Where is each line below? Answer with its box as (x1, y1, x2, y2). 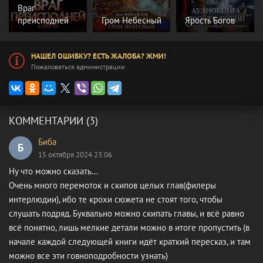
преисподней (18, 14, 69, 26)
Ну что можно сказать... (9, 165, 98, 177)
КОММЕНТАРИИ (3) (9, 113, 98, 127)
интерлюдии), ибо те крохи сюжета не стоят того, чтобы (9, 193, 222, 205)
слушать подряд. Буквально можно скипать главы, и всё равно (9, 207, 244, 219)
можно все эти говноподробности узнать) (9, 249, 168, 261)
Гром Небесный (101, 14, 161, 26)
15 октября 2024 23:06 (38, 149, 112, 160)
